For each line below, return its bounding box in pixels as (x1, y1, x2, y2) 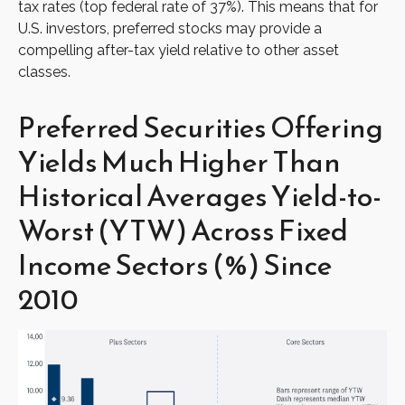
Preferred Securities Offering (18, 106, 383, 150)
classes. (18, 63, 71, 81)
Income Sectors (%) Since (18, 243, 332, 287)
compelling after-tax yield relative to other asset (18, 42, 339, 60)
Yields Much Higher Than (18, 140, 341, 184)
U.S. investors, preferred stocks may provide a (18, 20, 322, 38)
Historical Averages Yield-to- (18, 174, 381, 219)
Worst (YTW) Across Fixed (18, 209, 348, 253)
